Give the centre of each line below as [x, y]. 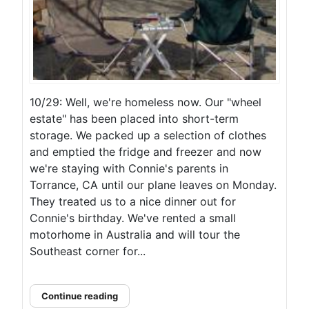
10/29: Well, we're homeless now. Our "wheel [146, 102]
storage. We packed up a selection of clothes [148, 136]
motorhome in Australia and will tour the [135, 235]
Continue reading [80, 296]
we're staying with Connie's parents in [129, 169]
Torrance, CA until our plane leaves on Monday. [153, 185]
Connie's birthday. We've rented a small [133, 218]
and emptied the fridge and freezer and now [146, 152]
